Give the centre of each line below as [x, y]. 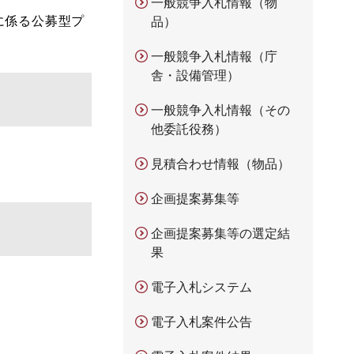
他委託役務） [189, 129]
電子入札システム [201, 287]
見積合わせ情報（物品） [220, 164]
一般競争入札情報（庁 [214, 56]
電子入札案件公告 [201, 322]
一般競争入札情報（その [220, 110]
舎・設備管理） [195, 75]
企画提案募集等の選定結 [220, 233]
